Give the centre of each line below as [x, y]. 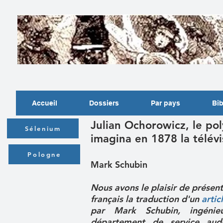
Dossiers [104, 103]
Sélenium [43, 128]
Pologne [44, 154]
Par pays [166, 103]
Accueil [45, 103]
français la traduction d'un [146, 199]
